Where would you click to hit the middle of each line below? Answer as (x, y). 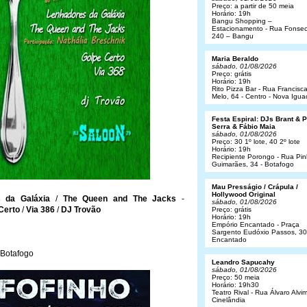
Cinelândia (229, 300)
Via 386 (40, 210)
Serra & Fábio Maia (244, 126)
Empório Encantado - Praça (256, 224)
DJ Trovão (81, 210)
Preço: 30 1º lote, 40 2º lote (256, 142)
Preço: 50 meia (236, 277)
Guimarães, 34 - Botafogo (253, 164)
